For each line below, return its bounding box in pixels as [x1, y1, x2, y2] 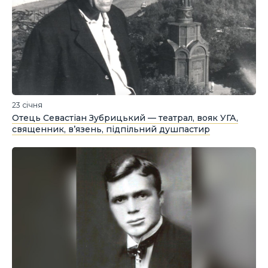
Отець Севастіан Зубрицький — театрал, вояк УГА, [12, 112, 238, 123]
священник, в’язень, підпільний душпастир [12, 124, 210, 135]
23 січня [12, 100, 42, 110]
